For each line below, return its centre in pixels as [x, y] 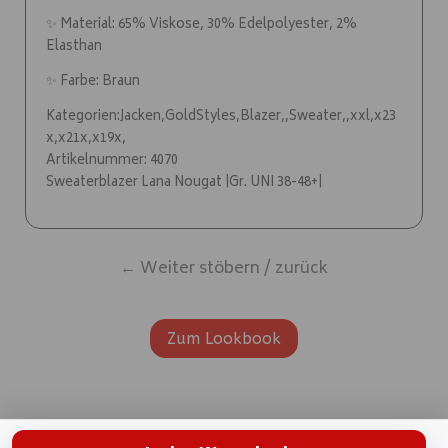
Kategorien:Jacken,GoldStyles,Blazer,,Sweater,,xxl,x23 [221, 118]
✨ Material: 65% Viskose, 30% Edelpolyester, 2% [201, 26]
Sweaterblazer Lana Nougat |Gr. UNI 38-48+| [184, 184]
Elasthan [74, 48]
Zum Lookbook [224, 339]
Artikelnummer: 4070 [112, 162]
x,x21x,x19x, [86, 140]
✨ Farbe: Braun [93, 83]
